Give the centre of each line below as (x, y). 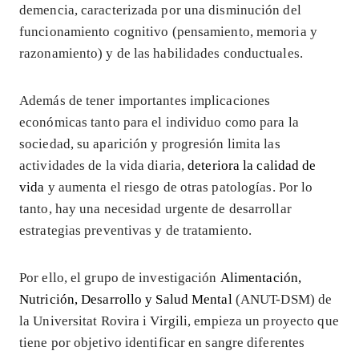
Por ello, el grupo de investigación (120, 277)
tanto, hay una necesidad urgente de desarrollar (155, 208)
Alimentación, (261, 277)
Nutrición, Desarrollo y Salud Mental (126, 299)
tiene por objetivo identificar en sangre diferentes (162, 342)
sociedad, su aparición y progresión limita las (150, 143)
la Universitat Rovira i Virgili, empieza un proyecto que (179, 321)
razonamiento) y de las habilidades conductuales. (161, 53)
